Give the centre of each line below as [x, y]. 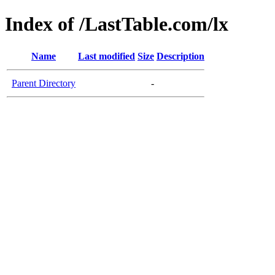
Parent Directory [44, 83]
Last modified [107, 56]
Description [180, 56]
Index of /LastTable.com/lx [117, 24]
